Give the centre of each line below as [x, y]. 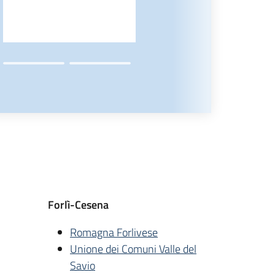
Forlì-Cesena [78, 204]
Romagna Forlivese [114, 232]
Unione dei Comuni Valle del [133, 249]
